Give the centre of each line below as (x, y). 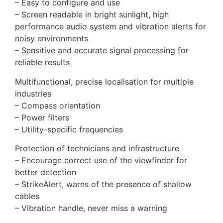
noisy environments (52, 39)
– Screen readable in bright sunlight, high (92, 15)
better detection (46, 172)
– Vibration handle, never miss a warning (91, 208)
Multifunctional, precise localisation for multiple (104, 81)
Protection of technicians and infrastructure (97, 149)
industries (33, 93)
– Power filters (42, 117)
